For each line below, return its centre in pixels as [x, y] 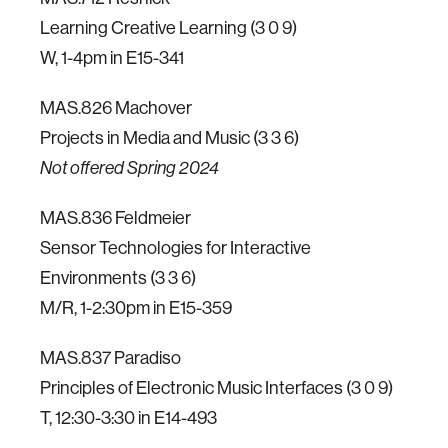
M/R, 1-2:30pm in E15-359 [136, 307]
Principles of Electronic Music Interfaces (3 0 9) [216, 387]
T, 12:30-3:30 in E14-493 [128, 417]
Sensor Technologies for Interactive [175, 247]
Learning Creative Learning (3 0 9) [168, 27]
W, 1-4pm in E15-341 [112, 57]
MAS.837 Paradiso [110, 357]
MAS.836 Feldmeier [115, 217]
